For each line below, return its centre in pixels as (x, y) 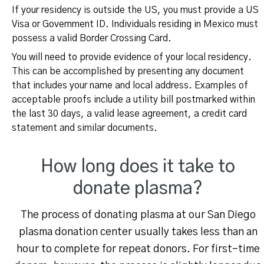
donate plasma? (138, 189)
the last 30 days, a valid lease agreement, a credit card (129, 114)
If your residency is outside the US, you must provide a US (135, 10)
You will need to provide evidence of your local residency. (132, 57)
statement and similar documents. (85, 128)
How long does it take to (138, 167)
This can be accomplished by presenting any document (128, 72)
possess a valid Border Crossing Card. (92, 39)
